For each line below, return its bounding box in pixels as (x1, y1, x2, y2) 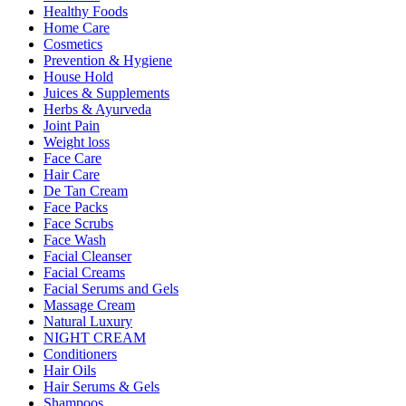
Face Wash (43, 231, 106, 247)
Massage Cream (43, 296, 135, 313)
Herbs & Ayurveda (43, 101, 151, 117)
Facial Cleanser (43, 247, 131, 264)
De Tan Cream (43, 182, 128, 198)
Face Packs (43, 198, 108, 215)
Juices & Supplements (43, 84, 169, 101)
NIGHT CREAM (43, 329, 146, 345)
